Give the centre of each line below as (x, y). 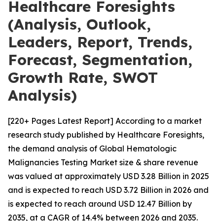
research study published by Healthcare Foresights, (106, 135)
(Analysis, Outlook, (79, 24)
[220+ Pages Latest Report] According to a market (105, 121)
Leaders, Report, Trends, (100, 42)
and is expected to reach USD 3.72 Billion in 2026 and (108, 190)
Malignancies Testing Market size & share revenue (103, 162)
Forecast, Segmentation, (100, 60)
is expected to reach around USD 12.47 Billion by (100, 204)
